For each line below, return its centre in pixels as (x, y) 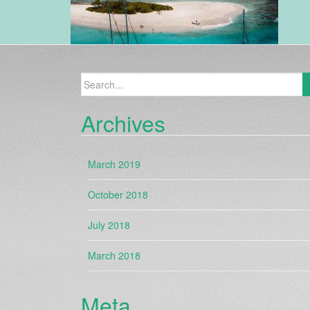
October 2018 (118, 194)
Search (96, 80)
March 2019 (114, 164)
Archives (123, 122)
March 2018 (114, 255)
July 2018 (109, 225)
